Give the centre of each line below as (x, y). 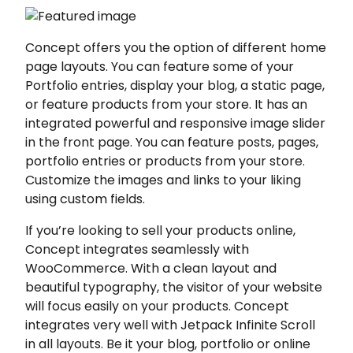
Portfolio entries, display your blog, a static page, (175, 85)
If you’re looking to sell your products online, (161, 230)
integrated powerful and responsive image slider (176, 123)
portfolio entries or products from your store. (165, 161)
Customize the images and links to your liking (163, 180)
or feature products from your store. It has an (167, 104)
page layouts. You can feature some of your (160, 67)
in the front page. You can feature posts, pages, (172, 142)
